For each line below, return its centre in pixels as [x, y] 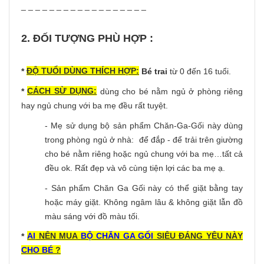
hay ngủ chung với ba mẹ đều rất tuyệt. [95, 105]
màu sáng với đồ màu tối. [92, 216]
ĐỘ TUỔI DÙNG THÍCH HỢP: [83, 70]
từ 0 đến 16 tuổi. [199, 71]
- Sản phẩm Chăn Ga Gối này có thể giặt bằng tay [144, 188]
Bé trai [154, 71]
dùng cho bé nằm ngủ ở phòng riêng [171, 91]
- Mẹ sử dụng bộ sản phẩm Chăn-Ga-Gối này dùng [144, 125]
